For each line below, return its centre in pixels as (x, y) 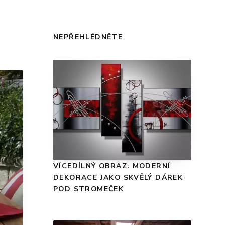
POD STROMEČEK (89, 189)
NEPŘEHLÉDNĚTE (88, 37)
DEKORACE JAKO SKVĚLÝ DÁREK (118, 177)
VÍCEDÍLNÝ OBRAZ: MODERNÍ (112, 166)
